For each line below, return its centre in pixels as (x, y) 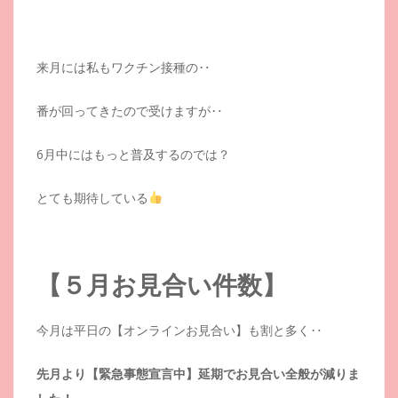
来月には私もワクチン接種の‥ (123, 67)
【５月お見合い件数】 (162, 286)
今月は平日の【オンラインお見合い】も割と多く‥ (179, 330)
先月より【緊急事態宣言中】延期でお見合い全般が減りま (198, 374)
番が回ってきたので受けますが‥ (130, 111)
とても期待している (92, 198)
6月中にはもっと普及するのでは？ (133, 154)
